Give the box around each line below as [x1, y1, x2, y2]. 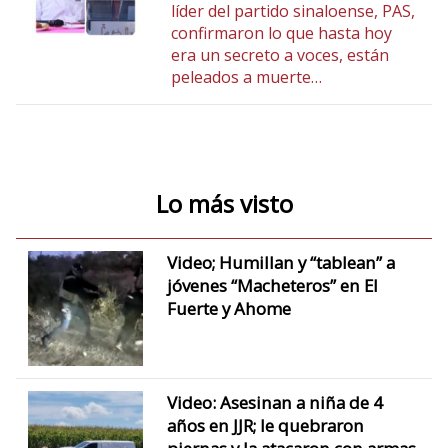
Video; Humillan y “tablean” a [166, 251, 395, 274]
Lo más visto [155, 187, 293, 220]
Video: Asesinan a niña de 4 [166, 390, 383, 414]
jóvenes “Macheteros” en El [166, 274, 378, 297]
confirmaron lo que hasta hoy [170, 22, 392, 44]
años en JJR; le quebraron [166, 413, 364, 437]
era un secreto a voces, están [170, 44, 389, 66]
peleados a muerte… [170, 66, 322, 88]
